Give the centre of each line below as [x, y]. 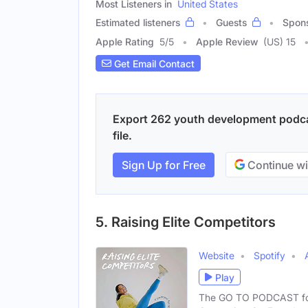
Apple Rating [125, 42]
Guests [231, 23]
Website [217, 256]
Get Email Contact [153, 63]
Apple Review [227, 42]
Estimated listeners [138, 23]
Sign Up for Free [164, 165]
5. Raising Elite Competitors [186, 222]
